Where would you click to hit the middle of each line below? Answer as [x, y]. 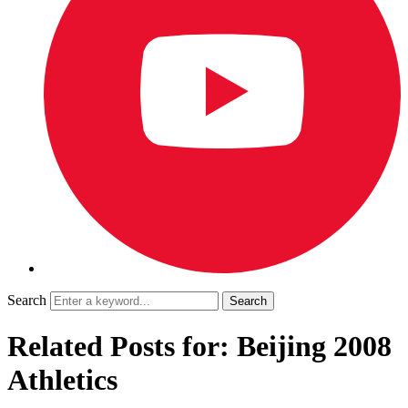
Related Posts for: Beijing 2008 [199, 347]
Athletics [62, 380]
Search [27, 300]
